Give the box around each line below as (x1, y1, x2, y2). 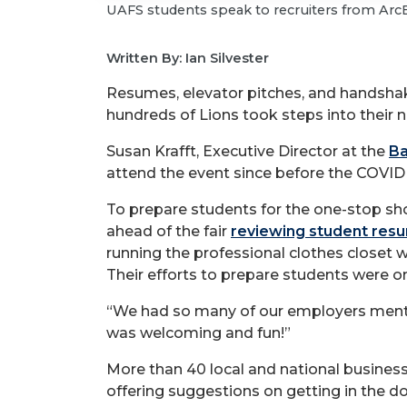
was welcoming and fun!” (106, 323, 291, 342)
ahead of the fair (106, 222, 231, 240)
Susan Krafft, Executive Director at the (106, 142, 389, 160)
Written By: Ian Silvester (106, 49, 269, 66)
